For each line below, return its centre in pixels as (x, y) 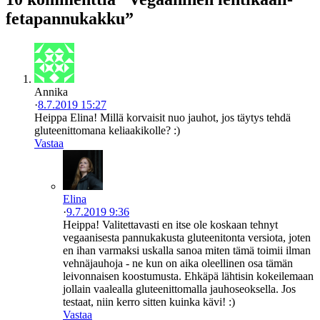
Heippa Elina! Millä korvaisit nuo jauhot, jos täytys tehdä (162, 117)
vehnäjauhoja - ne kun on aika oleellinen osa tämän (178, 263)
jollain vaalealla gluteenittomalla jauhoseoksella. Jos (179, 289)
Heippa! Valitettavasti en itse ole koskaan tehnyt (170, 224)
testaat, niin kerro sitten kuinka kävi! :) (149, 301)
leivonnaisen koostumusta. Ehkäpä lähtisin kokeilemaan (188, 276)
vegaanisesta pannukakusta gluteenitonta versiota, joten (187, 237)
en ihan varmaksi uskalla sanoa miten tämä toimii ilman (187, 250)
